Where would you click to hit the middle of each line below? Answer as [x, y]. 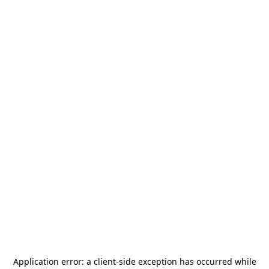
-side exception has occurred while [186, 261]
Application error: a [53, 261]
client [104, 261]
